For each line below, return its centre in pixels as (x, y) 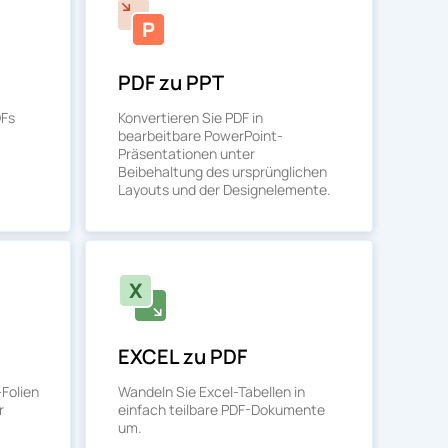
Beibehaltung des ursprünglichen (222, 171)
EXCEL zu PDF (182, 356)
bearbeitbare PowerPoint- (200, 135)
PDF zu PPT (171, 82)
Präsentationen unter (186, 153)
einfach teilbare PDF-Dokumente (221, 409)
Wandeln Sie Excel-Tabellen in (211, 391)
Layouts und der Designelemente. (224, 189)
